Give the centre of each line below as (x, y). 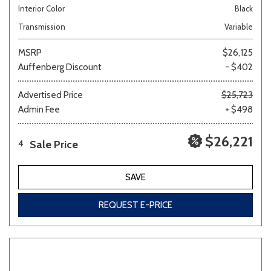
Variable (239, 27)
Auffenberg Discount (60, 67)
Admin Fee (39, 109)
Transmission (42, 27)
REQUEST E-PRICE (135, 205)
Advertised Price (51, 95)
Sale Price (54, 145)
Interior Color (41, 8)
